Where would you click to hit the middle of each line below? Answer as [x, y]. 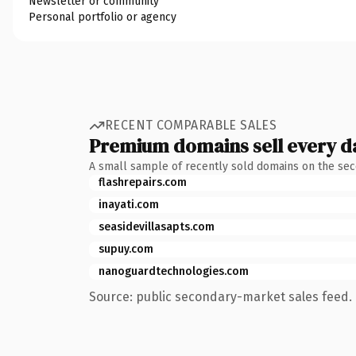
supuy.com [126, 249]
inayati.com [129, 204]
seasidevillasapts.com [157, 226]
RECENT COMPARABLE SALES [191, 125]
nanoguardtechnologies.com [174, 271]
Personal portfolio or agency [103, 17]
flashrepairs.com [143, 182]
